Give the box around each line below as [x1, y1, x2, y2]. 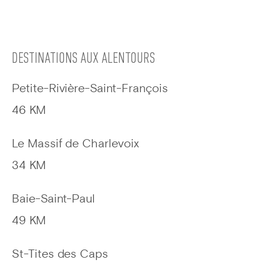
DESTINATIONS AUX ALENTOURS [12, 51, 155, 68]
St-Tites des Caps [12, 249, 109, 260]
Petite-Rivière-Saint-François [12, 84, 168, 95]
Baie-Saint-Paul [12, 194, 96, 205]
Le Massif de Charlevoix [12, 139, 139, 150]
